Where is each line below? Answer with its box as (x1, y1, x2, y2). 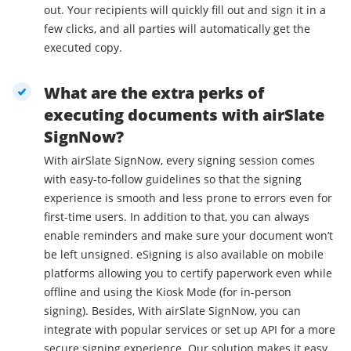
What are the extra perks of (44, 82, 264, 104)
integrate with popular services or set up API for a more (44, 322, 335, 338)
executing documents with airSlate (44, 104, 324, 126)
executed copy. (44, 40, 122, 56)
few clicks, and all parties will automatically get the (44, 21, 310, 37)
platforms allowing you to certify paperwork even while (44, 266, 332, 281)
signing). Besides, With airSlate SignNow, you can (44, 303, 301, 319)
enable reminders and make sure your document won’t (44, 228, 333, 244)
